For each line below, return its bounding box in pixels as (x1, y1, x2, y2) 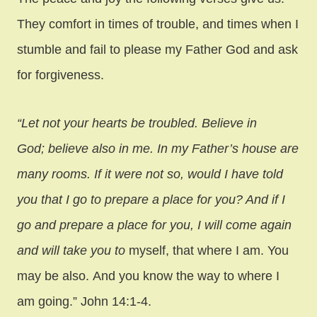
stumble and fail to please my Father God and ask (17, 42, 298, 57)
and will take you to (17, 243, 125, 258)
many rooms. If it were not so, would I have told (17, 166, 283, 181)
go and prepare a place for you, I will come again (17, 217, 292, 232)
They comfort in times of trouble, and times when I (17, 16, 299, 31)
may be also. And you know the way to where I (17, 268, 279, 283)
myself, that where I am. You (125, 243, 289, 258)
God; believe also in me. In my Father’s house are (17, 141, 299, 156)
